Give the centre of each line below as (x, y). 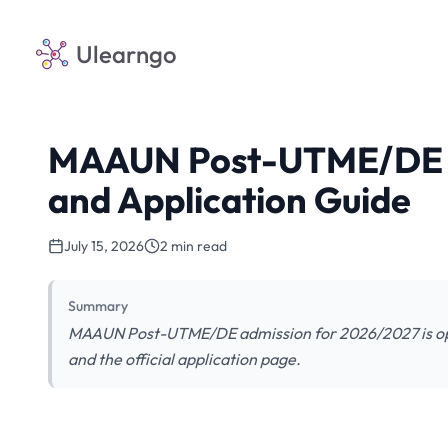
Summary (98, 306)
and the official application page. (184, 359)
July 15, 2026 (104, 246)
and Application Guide (229, 199)
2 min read (193, 246)
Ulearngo (126, 54)
